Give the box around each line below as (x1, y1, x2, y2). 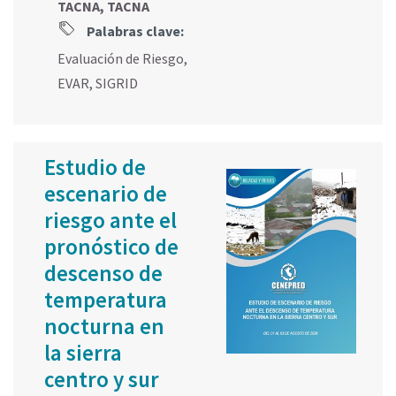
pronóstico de (44, 232, 179, 261)
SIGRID (95, 73, 138, 92)
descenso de (44, 258, 163, 287)
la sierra (44, 338, 122, 367)
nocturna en (44, 311, 164, 340)
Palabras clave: (84, 21, 184, 40)
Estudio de (44, 152, 146, 181)
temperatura (44, 285, 167, 314)
